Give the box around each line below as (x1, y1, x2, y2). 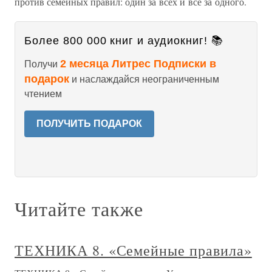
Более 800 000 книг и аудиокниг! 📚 (24, 35, 223, 47)
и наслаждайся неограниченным (69, 74, 219, 84)
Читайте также (15, 195, 143, 222)
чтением (24, 89, 62, 99)
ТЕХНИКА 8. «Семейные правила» (15, 240, 252, 260)
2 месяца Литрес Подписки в (60, 58, 216, 70)
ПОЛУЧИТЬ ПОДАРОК (36, 118, 142, 129)
